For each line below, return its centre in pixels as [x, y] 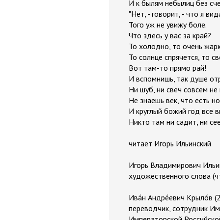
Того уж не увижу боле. [168, 25]
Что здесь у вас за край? [170, 35]
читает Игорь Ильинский [170, 143]
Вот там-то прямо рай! [167, 68]
